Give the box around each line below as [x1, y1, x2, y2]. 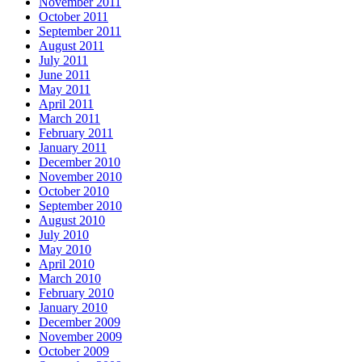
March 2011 [39, 112, 100, 125]
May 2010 [39, 242, 91, 256]
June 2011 [39, 68, 90, 82]
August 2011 [39, 39, 104, 53]
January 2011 [39, 141, 107, 154]
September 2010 [39, 199, 122, 213]
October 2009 [39, 344, 109, 358]
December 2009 [39, 315, 120, 329]
